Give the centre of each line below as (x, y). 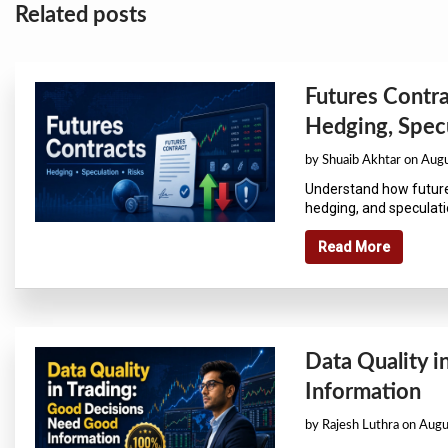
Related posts (81, 14)
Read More (354, 246)
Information (363, 391)
